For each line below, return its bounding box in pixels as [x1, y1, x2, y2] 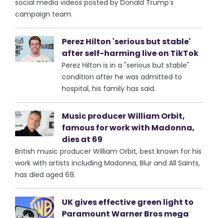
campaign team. [15, 9, 73, 19]
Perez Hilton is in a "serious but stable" [62, 60, 190, 70]
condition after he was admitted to [62, 72, 182, 82]
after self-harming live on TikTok [62, 48, 199, 59]
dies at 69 [62, 134, 103, 145]
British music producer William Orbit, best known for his [15, 146, 202, 156]
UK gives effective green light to [62, 197, 194, 208]
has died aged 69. [15, 170, 76, 180]
